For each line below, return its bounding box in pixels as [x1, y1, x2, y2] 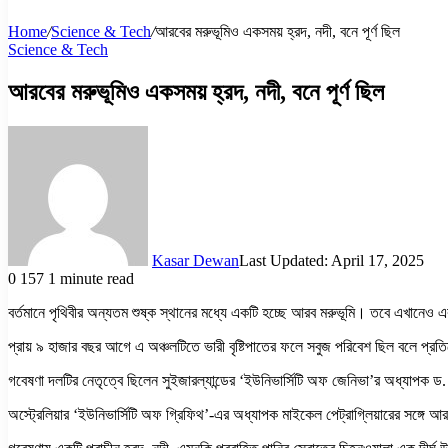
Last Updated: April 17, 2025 [239, 251, 424, 269]
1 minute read [48, 269, 134, 287]
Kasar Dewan [152, 251, 239, 269]
